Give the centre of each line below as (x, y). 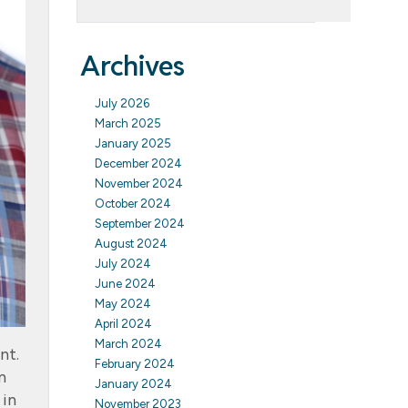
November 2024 (138, 184)
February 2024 (134, 364)
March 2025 (127, 123)
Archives (132, 66)
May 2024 (122, 304)
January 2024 (133, 384)
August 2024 (131, 244)
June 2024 (125, 284)
